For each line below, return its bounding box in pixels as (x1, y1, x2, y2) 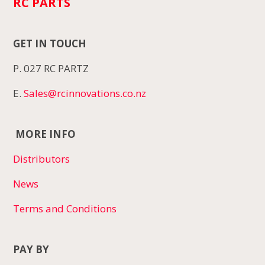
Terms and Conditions (13, 201, 117, 215)
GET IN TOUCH (13, 36, 87, 50)
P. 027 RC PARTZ (13, 61, 89, 75)
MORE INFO (13, 127, 76, 141)
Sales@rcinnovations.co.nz (24, 86, 147, 100)
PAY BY (13, 242, 50, 256)
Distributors (13, 151, 70, 166)
